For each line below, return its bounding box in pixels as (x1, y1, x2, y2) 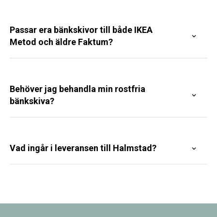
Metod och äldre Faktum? (10, 37, 113, 47)
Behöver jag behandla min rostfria (10, 84, 145, 94)
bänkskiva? (10, 96, 54, 106)
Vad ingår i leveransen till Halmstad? (10, 143, 156, 153)
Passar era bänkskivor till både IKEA (10, 25, 153, 35)
